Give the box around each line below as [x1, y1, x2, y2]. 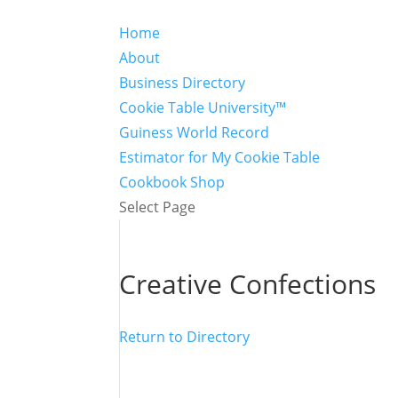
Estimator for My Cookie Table [119, 147, 321, 167]
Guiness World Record [119, 123, 270, 142]
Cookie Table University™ [119, 98, 287, 117]
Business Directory [119, 73, 246, 92]
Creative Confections [119, 266, 377, 302]
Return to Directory [119, 327, 251, 346]
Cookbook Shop [119, 172, 226, 192]
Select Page [119, 197, 196, 217]
